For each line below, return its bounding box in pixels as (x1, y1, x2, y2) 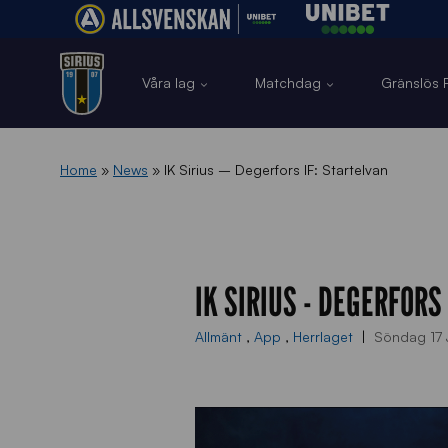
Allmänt (195, 328, 246, 345)
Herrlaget (293, 328, 357, 345)
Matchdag (255, 74, 321, 91)
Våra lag (142, 74, 195, 91)
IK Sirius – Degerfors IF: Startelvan (164, 161, 388, 178)
